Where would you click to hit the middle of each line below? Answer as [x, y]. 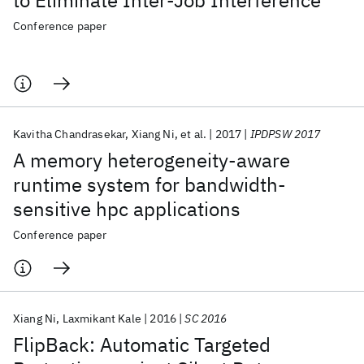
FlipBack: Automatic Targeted [142, 344]
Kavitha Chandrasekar [69, 134]
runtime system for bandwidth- [149, 184]
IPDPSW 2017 [285, 134]
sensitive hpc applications [127, 209]
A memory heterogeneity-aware [152, 160]
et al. [194, 134]
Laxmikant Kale [102, 318]
